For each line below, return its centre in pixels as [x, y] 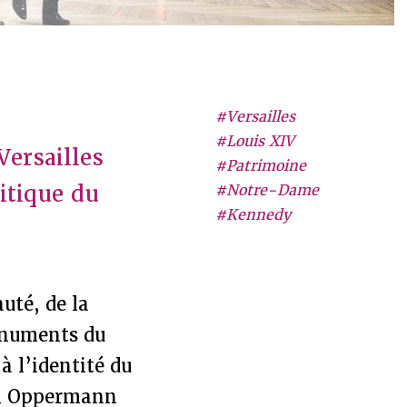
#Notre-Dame [267, 190]
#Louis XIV [254, 141]
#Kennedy [253, 215]
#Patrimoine [260, 166]
